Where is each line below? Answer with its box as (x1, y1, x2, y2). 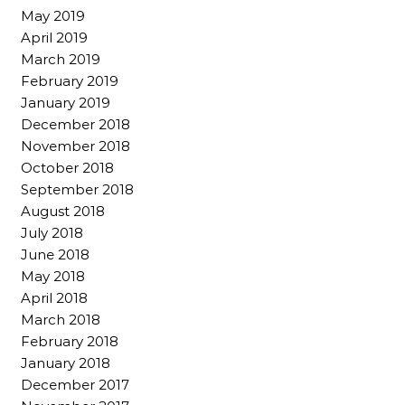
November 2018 (21, 137, 130, 155)
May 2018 (21, 268, 85, 286)
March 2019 (21, 51, 100, 69)
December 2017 (21, 376, 129, 394)
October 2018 (21, 159, 114, 177)
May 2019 (21, 7, 85, 25)
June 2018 (21, 246, 89, 264)
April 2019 (21, 29, 88, 47)
